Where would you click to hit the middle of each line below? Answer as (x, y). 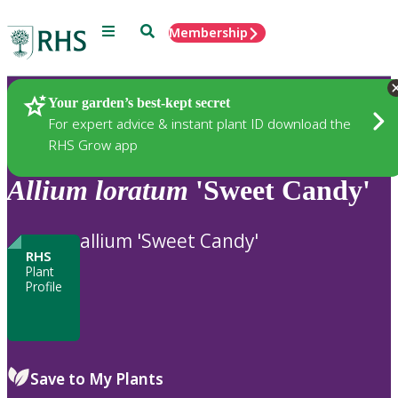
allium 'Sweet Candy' (169, 240)
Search (160, 30)
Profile (44, 286)
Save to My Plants (97, 378)
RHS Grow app (93, 144)
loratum (142, 191)
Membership (208, 32)
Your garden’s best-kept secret (139, 102)
